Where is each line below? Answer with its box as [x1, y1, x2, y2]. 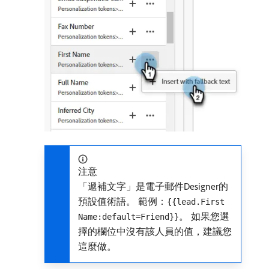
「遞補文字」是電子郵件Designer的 [78, 180, 228, 193]
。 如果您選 [179, 210, 229, 223]
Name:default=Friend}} [78, 212, 179, 222]
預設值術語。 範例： [78, 195, 167, 208]
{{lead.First [167, 197, 225, 207]
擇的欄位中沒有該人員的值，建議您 [78, 225, 232, 238]
